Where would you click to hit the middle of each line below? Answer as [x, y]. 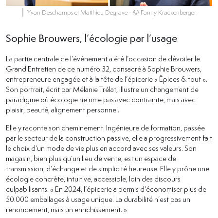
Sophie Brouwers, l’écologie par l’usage [91, 38]
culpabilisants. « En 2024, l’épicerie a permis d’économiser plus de [106, 189]
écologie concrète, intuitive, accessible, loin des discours [93, 178]
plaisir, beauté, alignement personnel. [63, 109]
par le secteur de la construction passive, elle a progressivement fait [109, 137]
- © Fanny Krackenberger [162, 12]
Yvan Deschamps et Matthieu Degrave [78, 12]
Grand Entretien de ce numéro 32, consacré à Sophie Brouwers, [104, 68]
